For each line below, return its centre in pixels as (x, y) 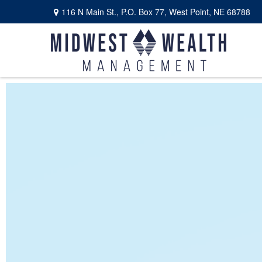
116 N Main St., (91, 11)
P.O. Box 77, (144, 11)
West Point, (190, 11)
